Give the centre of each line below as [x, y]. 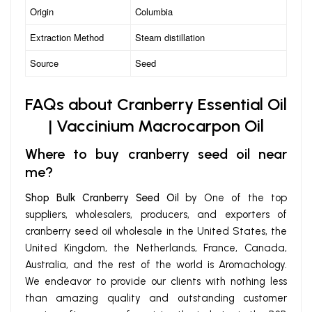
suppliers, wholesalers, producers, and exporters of [156, 215]
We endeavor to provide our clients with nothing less [156, 282]
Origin [42, 12]
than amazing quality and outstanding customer [156, 298]
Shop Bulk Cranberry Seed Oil [102, 198]
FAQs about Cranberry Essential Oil [156, 104]
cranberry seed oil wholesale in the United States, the [156, 232]
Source [45, 63]
